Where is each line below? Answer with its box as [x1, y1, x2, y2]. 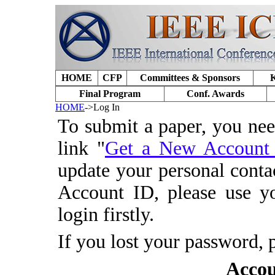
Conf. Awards [187, 88, 244, 99]
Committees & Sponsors [140, 72, 240, 83]
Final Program [79, 88, 141, 99]
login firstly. [58, 204, 154, 225]
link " [58, 137, 105, 159]
